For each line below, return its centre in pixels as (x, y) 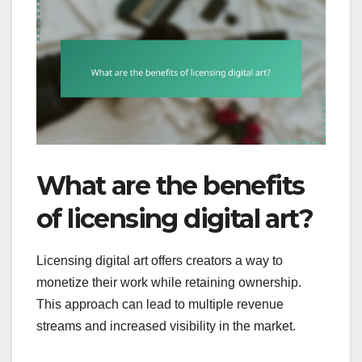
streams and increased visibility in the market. (166, 326)
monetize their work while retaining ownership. (169, 283)
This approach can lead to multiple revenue (160, 305)
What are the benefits (170, 186)
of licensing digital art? (175, 219)
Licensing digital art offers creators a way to (160, 261)
